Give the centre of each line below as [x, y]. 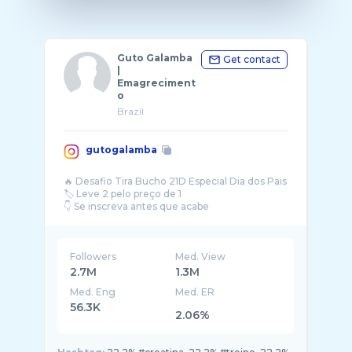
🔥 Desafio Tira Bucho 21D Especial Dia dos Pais [175, 181]
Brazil [130, 111]
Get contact [252, 59]
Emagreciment [156, 83]
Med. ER [195, 292]
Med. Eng [93, 292]
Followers [93, 257]
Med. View [201, 257]
